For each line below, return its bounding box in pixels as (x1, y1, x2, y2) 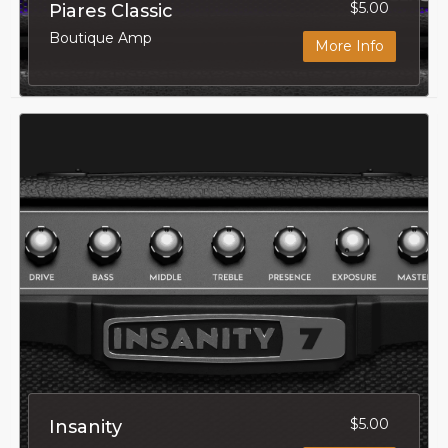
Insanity (48, 415, 122, 438)
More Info (315, 36, 385, 55)
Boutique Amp (48, 28, 152, 47)
